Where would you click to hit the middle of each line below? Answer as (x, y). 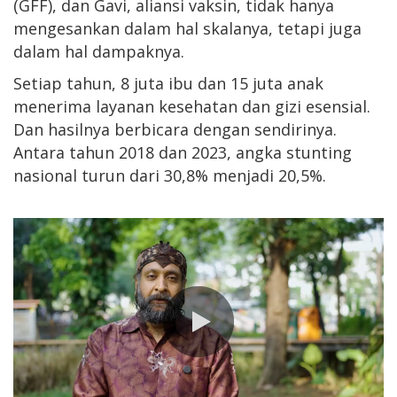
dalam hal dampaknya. (99, 51)
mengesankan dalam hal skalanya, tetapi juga (187, 28)
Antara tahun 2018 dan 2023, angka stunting (183, 152)
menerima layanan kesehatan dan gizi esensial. (192, 106)
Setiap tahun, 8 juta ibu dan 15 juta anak (168, 83)
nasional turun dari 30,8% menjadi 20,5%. (170, 175)
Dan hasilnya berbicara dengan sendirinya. (175, 129)
